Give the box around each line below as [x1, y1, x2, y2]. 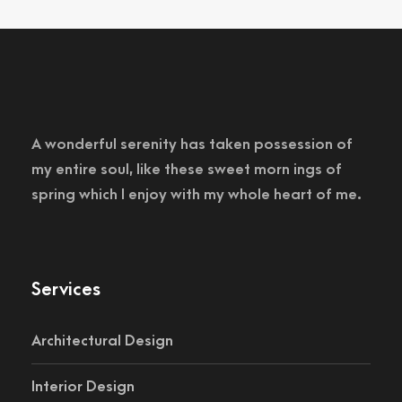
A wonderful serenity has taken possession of [31, 136, 353, 153]
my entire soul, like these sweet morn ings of [31, 162, 342, 178]
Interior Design [31, 379, 135, 395]
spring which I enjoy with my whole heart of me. [31, 187, 362, 203]
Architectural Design [31, 333, 173, 349]
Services [31, 279, 100, 300]
